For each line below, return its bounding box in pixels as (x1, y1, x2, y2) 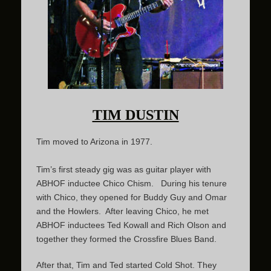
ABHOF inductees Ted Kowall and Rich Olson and (36, 220, 226, 230)
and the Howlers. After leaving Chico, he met (36, 206, 209, 216)
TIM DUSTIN (92, 107, 179, 123)
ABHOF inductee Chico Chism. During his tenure (36, 178, 227, 188)
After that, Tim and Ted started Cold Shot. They (36, 260, 217, 270)
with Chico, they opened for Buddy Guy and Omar (36, 192, 227, 202)
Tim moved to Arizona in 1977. (36, 137, 152, 146)
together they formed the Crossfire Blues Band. (36, 234, 217, 244)
